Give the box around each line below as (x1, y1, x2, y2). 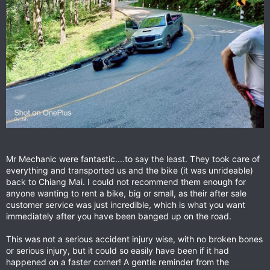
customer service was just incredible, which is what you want (6, 199, 245, 210)
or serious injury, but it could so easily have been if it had (6, 245, 229, 256)
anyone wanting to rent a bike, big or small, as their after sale (6, 188, 246, 199)
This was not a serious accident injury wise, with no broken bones (6, 234, 263, 245)
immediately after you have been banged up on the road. (6, 211, 231, 222)
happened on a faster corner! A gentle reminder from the (6, 257, 229, 268)
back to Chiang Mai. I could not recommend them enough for (6, 177, 246, 187)
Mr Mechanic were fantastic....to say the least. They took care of (6, 154, 260, 165)
